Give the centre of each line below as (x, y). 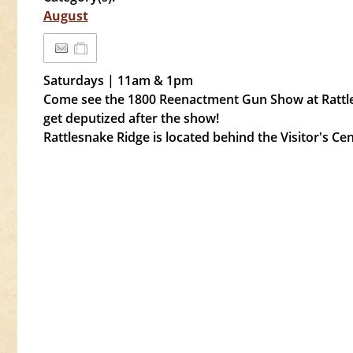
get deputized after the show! (131, 118)
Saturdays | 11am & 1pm (118, 80)
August (65, 16)
